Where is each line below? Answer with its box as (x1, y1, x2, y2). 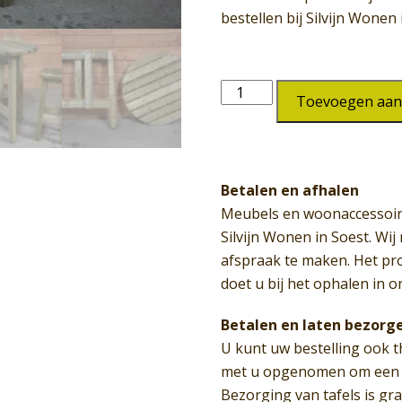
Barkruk (220, 80, 276, 100)
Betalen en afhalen (221, 180, 360, 200)
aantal (220, 144, 263, 164)
